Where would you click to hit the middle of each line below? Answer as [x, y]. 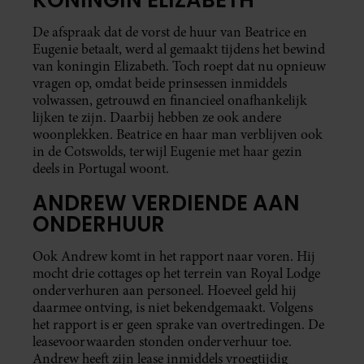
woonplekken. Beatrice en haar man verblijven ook [178, 134]
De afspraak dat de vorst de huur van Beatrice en [170, 32]
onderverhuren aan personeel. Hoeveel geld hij [165, 291]
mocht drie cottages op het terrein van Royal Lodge [176, 274]
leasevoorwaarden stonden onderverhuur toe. [162, 342]
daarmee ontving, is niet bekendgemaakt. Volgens [173, 308]
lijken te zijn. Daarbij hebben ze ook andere [157, 117]
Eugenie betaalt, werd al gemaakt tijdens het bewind [179, 49]
